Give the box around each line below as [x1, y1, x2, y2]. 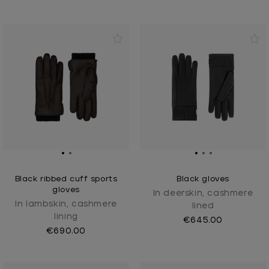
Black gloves [177, 175, 229, 184]
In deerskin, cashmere [153, 189, 253, 198]
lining [54, 213, 78, 222]
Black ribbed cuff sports [14, 175, 118, 184]
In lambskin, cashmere [15, 200, 117, 209]
